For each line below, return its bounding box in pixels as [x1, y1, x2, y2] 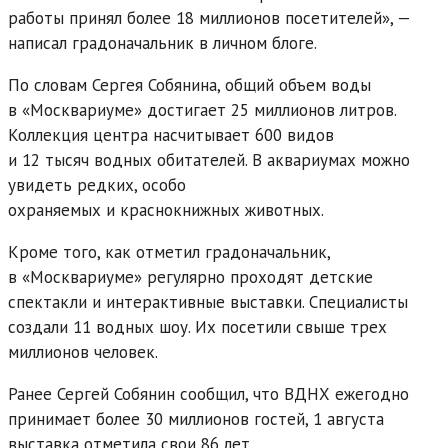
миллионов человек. [8, 340, 158, 363]
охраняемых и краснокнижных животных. [8, 198, 324, 221]
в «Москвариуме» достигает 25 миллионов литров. [8, 98, 396, 121]
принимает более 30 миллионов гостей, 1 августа [8, 407, 384, 430]
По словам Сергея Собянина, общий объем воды [8, 73, 371, 96]
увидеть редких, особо [8, 173, 186, 196]
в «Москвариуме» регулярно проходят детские [8, 265, 373, 288]
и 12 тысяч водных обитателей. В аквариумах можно [8, 148, 410, 171]
